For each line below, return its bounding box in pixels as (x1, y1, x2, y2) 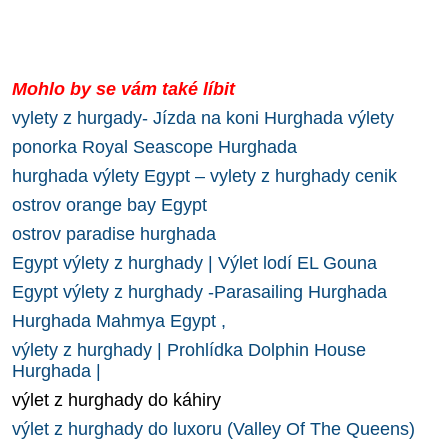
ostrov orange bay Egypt (12, 194, 207, 215)
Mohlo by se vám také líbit (12, 78, 235, 99)
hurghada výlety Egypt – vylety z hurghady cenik (12, 165, 397, 186)
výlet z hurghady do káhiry (12, 389, 221, 410)
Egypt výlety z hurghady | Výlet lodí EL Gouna (12, 252, 377, 273)
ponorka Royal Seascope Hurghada (12, 136, 297, 157)
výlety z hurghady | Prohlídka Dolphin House (12, 339, 366, 360)
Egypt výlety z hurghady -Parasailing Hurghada (12, 281, 392, 302)
